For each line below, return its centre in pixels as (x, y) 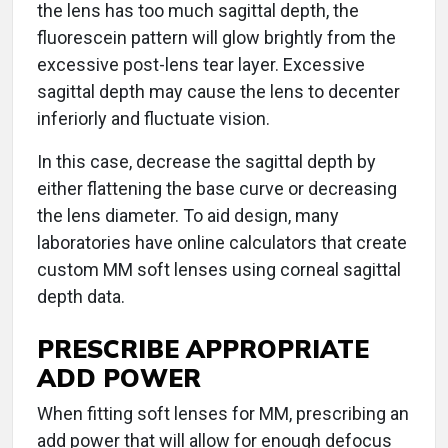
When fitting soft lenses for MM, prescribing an (223, 414)
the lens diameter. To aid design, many (188, 216)
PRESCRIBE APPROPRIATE (203, 349)
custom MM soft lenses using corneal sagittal (219, 270)
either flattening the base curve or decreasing (217, 189)
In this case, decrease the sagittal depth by (206, 162)
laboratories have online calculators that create (222, 243)
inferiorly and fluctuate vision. (153, 119)
